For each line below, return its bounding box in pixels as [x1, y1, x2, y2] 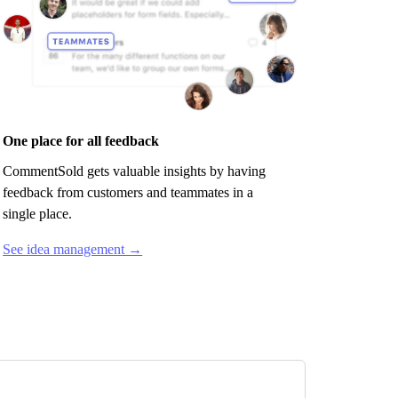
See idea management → [3, 241, 143, 257]
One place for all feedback [3, 132, 160, 148]
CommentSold [3, 163, 84, 179]
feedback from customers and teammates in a [3, 184, 254, 200]
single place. [3, 205, 73, 221]
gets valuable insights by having [84, 163, 267, 179]
